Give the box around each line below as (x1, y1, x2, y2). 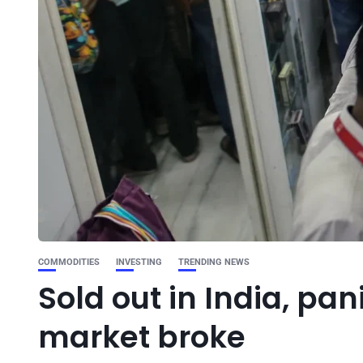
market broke (38, 316, 246, 358)
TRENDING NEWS (178, 257, 250, 267)
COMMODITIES (38, 257, 100, 267)
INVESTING (116, 257, 162, 267)
